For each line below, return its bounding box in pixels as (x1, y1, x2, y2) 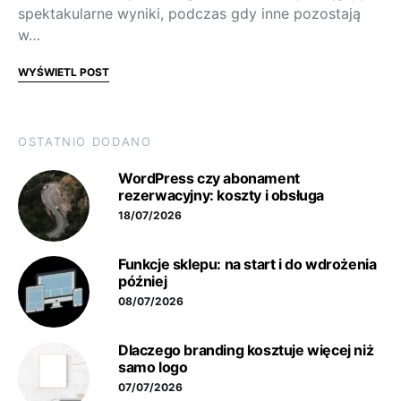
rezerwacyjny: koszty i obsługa (118, 186, 325, 204)
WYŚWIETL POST (18, 65, 109, 79)
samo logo (118, 358, 188, 376)
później (118, 272, 167, 290)
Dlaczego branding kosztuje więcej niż (118, 341, 374, 359)
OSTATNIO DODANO (18, 134, 152, 149)
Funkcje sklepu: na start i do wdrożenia (118, 255, 377, 273)
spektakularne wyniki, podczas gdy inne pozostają (18, 4, 361, 22)
